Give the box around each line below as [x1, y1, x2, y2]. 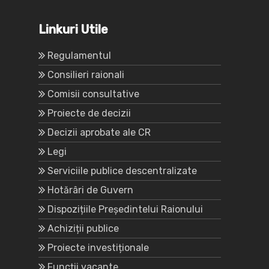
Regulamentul [47, 50, 111, 62]
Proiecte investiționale [47, 242, 149, 254]
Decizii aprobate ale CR [47, 127, 151, 139]
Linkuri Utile [38, 22, 108, 37]
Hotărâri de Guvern [47, 184, 133, 196]
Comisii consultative [47, 88, 139, 100]
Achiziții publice [47, 223, 119, 235]
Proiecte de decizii [47, 107, 131, 119]
